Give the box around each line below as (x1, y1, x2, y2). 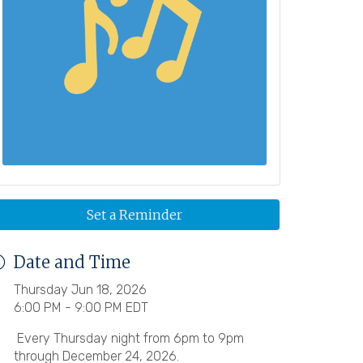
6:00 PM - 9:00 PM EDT (14, 299, 148, 315)
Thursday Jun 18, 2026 (14, 281, 147, 297)
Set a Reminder (87, 206, 182, 223)
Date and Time (14, 251, 130, 272)
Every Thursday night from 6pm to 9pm (14, 330, 244, 346)
